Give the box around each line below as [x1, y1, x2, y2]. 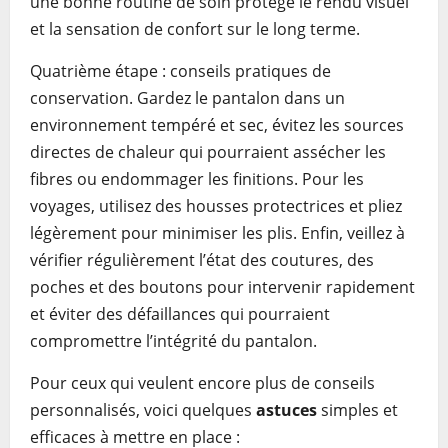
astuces [256, 399, 317, 421]
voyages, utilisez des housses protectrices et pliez [30, 195, 402, 217]
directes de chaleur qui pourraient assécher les [30, 141, 386, 163]
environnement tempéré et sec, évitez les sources [30, 114, 404, 136]
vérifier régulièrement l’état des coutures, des [30, 249, 374, 271]
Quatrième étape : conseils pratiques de [30, 60, 331, 82]
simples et [317, 399, 398, 421]
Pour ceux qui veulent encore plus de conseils [30, 372, 375, 394]
